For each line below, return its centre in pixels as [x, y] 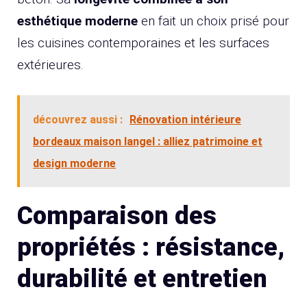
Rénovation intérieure [185, 120]
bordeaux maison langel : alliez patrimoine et [148, 142]
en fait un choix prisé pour [213, 21]
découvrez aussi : [78, 120]
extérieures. [50, 64]
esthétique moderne [77, 21]
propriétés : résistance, [151, 248]
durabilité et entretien [142, 279]
